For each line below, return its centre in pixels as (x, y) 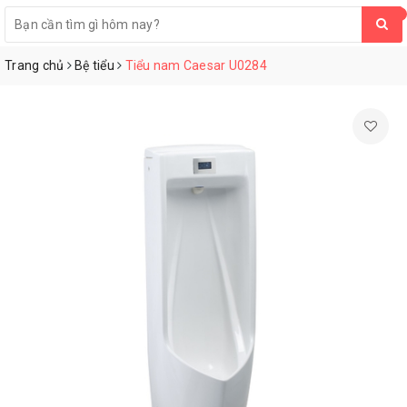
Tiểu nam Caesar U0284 (196, 65)
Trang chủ (35, 65)
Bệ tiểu (94, 65)
